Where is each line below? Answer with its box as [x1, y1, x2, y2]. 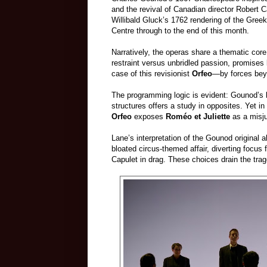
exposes [132, 112, 166, 122]
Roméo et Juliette [166, 112, 230, 122]
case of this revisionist [111, 69, 192, 79]
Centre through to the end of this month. [111, 26, 249, 36]
